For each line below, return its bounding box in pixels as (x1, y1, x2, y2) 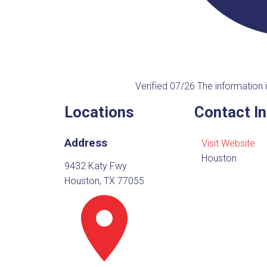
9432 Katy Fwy (64, 160, 127, 172)
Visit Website (201, 138, 255, 150)
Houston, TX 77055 (64, 175, 144, 187)
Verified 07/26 (135, 80, 197, 92)
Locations (64, 103, 134, 121)
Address (64, 136, 107, 150)
